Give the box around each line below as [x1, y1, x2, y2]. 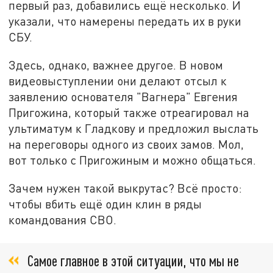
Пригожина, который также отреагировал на [9, 105, 250, 119]
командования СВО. [9, 212, 117, 227]
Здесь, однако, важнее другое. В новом [9, 57, 224, 72]
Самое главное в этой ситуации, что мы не [27, 251, 239, 269]
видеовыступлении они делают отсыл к [9, 73, 227, 88]
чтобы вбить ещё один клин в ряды [9, 196, 202, 211]
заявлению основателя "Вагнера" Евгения [9, 89, 238, 104]
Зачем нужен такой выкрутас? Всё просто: [9, 180, 243, 195]
